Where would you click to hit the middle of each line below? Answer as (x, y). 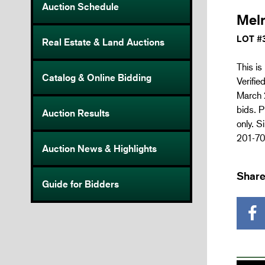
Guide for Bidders (80, 184)
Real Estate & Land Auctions (103, 42)
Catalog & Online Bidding (97, 78)
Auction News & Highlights (99, 149)
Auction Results (76, 113)
